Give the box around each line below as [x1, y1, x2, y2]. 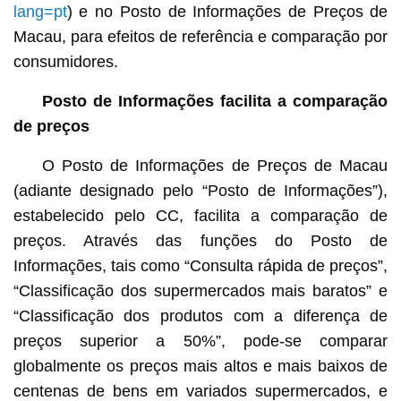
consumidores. [13, 52, 118, 71]
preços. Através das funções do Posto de [13, 231, 388, 250]
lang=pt [13, 2, 67, 21]
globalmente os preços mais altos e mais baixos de [13, 356, 388, 375]
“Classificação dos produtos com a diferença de [13, 306, 388, 325]
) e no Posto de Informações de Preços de [66, 2, 388, 21]
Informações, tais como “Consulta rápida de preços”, [13, 256, 388, 275]
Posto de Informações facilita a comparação [41, 91, 388, 110]
